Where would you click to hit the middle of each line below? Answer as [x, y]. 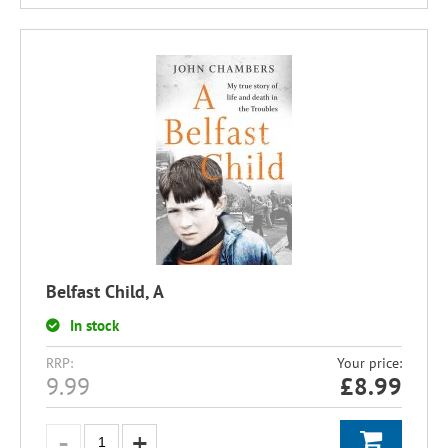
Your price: [369, 363]
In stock [94, 325]
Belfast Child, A [105, 291]
